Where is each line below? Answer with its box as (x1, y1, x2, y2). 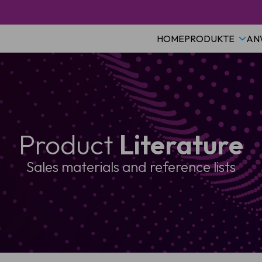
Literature (119, 127, 243, 161)
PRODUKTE (184, 32, 235, 44)
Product (19, 127, 119, 161)
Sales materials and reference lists (26, 157, 236, 175)
